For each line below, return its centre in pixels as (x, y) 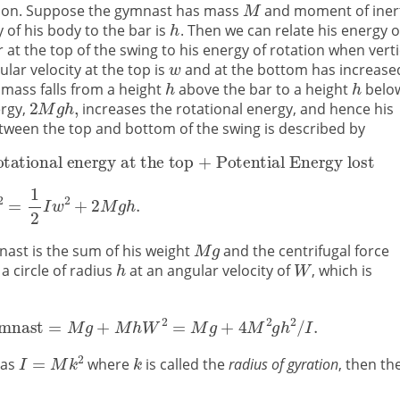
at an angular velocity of (209, 270)
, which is (342, 270)
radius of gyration (283, 364)
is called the (185, 364)
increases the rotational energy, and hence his (237, 109)
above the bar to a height (264, 90)
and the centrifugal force (305, 250)
